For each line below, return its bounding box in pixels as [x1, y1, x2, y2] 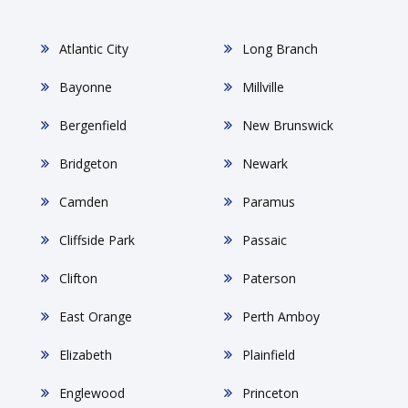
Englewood [59, 383, 125, 402]
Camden [59, 192, 108, 210]
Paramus [242, 192, 295, 210]
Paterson [242, 269, 296, 287]
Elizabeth [59, 345, 112, 363]
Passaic [242, 230, 287, 249]
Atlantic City [59, 39, 128, 57]
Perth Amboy [242, 307, 320, 325]
